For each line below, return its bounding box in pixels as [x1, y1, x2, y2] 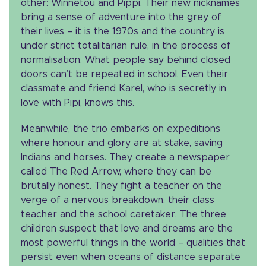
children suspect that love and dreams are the [21, 223, 233, 233]
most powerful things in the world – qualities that [21, 237, 245, 248]
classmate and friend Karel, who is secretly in [21, 83, 226, 93]
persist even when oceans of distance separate [21, 252, 240, 262]
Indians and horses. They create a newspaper [21, 152, 230, 162]
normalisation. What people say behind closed [21, 55, 230, 65]
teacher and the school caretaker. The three [21, 209, 226, 219]
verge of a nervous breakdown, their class [21, 195, 214, 205]
